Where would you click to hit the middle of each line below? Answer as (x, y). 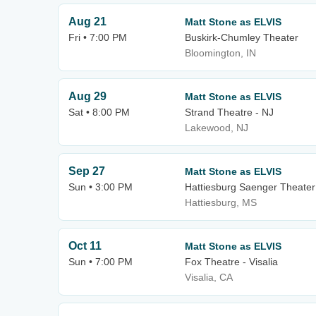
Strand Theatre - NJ (229, 112)
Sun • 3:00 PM (101, 187)
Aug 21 (87, 22)
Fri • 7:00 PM (98, 37)
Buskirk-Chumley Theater (242, 37)
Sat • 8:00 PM (99, 112)
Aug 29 (87, 96)
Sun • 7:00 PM (101, 262)
